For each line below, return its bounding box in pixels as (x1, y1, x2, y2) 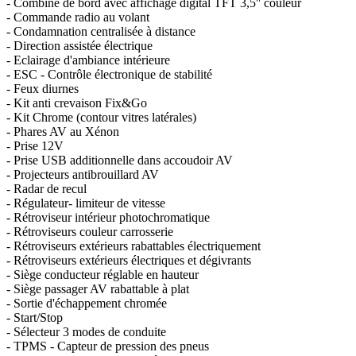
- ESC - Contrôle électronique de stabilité (6, 67, 212, 81)
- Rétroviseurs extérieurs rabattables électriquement (6, 238, 261, 253)
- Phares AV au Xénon (6, 124, 119, 138)
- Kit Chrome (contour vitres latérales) (6, 110, 196, 124)
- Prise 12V (6, 138, 64, 153)
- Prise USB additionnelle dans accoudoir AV (6, 153, 233, 167)
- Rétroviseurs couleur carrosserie (6, 224, 173, 238)
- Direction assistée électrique (6, 38, 153, 52)
